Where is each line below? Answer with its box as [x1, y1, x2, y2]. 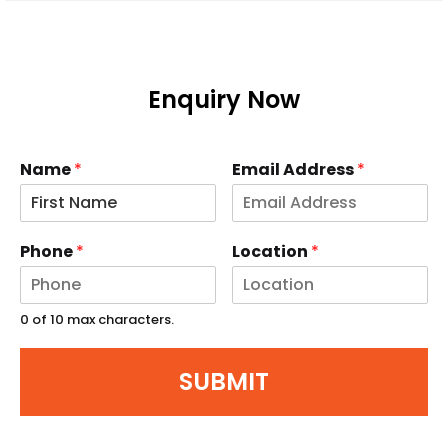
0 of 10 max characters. [20, 309, 174, 329]
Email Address [232, 157, 358, 181]
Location [232, 239, 312, 263]
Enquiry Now [148, 83, 300, 117]
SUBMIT [179, 365, 270, 398]
